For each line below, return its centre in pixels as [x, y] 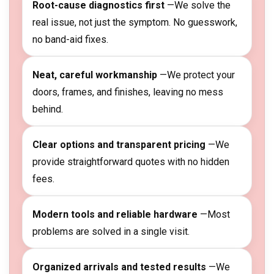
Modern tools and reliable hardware [115, 215]
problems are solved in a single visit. [111, 232]
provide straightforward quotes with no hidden [131, 162]
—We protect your [196, 75]
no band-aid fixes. [70, 40]
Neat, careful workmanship [95, 75]
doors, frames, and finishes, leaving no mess [128, 92]
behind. [48, 109]
